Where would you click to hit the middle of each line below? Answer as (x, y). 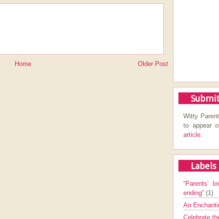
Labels (203, 166)
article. (193, 135)
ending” (195, 193)
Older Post (153, 64)
